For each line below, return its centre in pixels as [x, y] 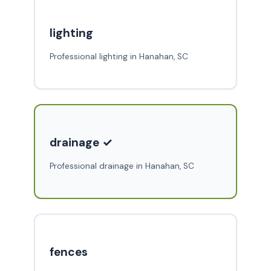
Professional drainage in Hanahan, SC [122, 166]
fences [68, 252]
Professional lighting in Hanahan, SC [119, 57]
